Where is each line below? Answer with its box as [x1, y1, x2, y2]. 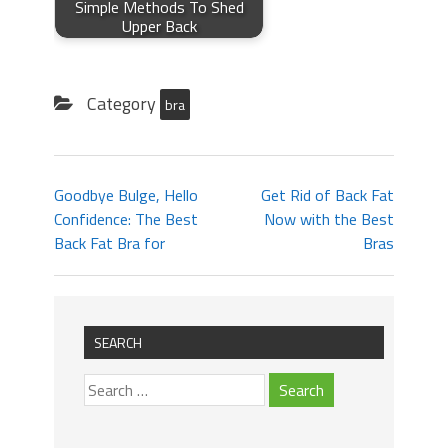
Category [83, 89, 160, 117]
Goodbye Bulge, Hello [54, 182, 198, 207]
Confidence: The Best [54, 206, 198, 231]
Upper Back [121, 14, 197, 39]
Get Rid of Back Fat [261, 182, 394, 207]
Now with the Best [264, 206, 394, 231]
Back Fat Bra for [54, 230, 165, 255]
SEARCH [94, 331, 142, 353]
